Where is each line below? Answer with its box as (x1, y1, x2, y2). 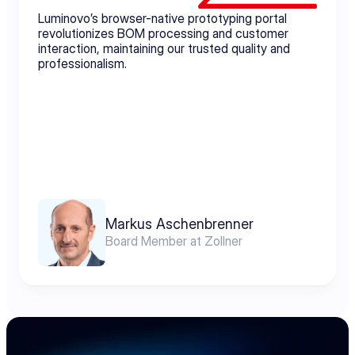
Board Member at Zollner (105, 233, 242, 249)
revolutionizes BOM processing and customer (38, 25, 288, 41)
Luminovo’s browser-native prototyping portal (38, 10, 287, 26)
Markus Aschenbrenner (105, 216, 254, 232)
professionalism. (38, 55, 127, 71)
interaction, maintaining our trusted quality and (38, 40, 290, 56)
